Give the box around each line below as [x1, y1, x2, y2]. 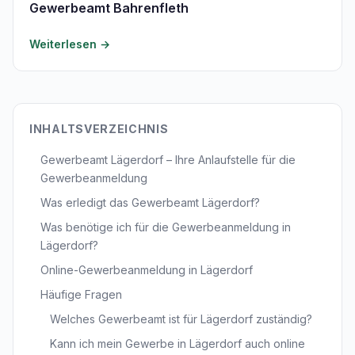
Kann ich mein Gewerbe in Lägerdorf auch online [50, 337, 305, 350]
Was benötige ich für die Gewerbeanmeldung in [40, 220, 291, 234]
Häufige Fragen [40, 288, 122, 301]
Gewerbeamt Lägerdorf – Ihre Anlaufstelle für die [40, 153, 296, 166]
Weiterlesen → [29, 37, 110, 51]
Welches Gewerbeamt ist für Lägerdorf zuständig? [50, 312, 312, 326]
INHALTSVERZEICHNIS [29, 122, 169, 136]
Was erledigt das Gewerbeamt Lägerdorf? [40, 196, 260, 209]
